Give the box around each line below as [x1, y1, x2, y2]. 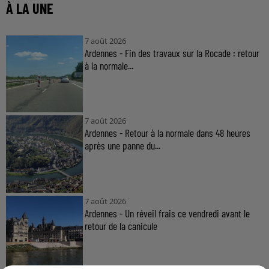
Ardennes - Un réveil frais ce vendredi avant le [84, 206, 250, 220]
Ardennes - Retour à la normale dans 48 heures [84, 126, 250, 140]
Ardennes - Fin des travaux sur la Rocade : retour [84, 46, 259, 59]
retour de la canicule [84, 219, 157, 232]
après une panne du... [84, 139, 160, 153]
